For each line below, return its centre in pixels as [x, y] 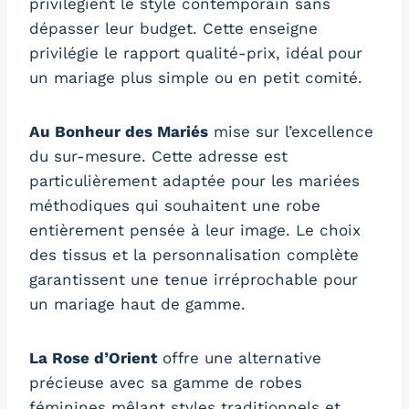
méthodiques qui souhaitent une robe [175, 205]
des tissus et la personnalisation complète [194, 254]
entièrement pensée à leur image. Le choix [195, 230]
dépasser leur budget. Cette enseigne [173, 28]
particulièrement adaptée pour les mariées [194, 180]
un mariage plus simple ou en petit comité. [196, 77]
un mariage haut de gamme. [137, 304]
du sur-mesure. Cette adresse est [158, 156]
